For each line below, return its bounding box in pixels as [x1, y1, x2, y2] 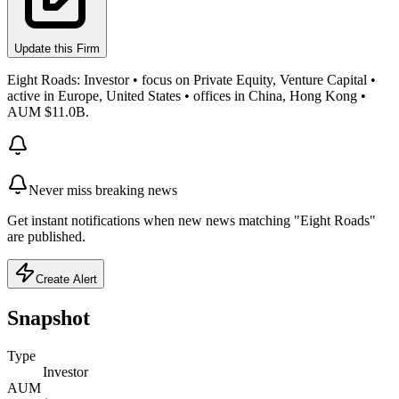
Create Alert [36, 272, 97, 286]
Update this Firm [14, 41, 100, 55]
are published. [7, 228, 85, 244]
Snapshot [7, 305, 90, 330]
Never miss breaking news [28, 182, 177, 198]
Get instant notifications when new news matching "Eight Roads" [7, 212, 376, 228]
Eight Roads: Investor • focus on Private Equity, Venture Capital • [7, 71, 376, 87]
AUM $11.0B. [7, 103, 89, 119]
